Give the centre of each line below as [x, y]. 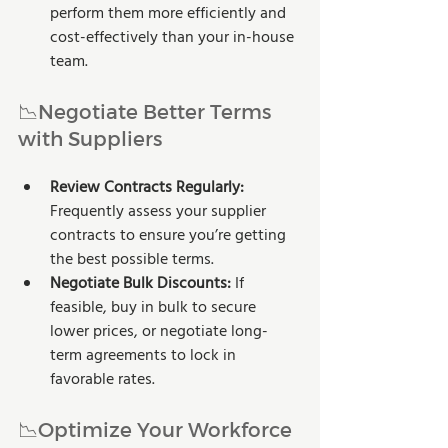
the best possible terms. [132, 259]
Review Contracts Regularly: [149, 187]
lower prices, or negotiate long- [159, 331]
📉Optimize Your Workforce [155, 428]
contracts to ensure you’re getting [170, 235]
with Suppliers [90, 137]
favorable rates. [102, 379]
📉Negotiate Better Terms [147, 110]
